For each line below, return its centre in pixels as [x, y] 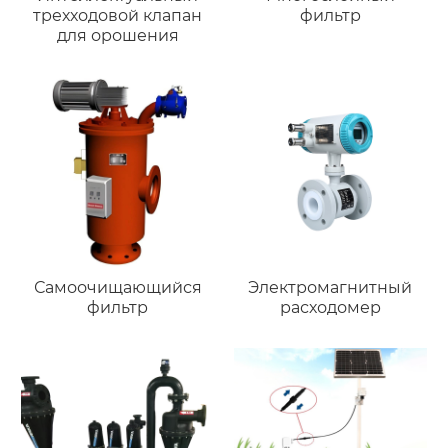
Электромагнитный [330, 288]
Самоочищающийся [117, 288]
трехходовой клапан [118, 15]
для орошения [117, 35]
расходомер [330, 308]
